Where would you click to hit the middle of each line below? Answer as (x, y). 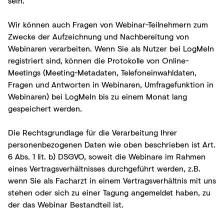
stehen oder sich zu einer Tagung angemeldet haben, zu (109, 192)
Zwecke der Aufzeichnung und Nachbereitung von (98, 36)
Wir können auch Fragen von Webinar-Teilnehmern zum (108, 24)
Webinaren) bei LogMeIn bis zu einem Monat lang (97, 96)
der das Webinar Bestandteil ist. (66, 204)
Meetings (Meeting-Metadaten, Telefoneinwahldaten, (102, 72)
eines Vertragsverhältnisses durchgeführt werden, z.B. (104, 168)
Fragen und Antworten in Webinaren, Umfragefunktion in (111, 84)
